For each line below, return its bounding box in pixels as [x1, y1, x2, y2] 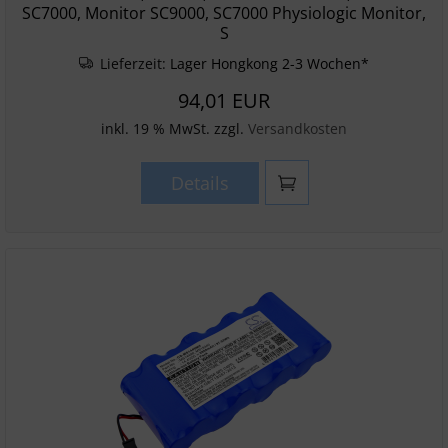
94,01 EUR [178, 87, 270, 114]
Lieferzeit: [96, 54, 171, 73]
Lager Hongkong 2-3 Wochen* [170, 54, 370, 73]
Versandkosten [248, 119, 347, 138]
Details [170, 171, 229, 195]
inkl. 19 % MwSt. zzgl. [101, 119, 248, 138]
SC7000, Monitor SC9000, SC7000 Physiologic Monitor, [22, 2, 426, 24]
